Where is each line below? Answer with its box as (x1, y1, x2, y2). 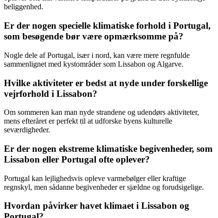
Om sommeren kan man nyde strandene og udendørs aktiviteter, (4, 108, 199, 117)
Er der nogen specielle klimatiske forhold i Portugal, (4, 20, 211, 31)
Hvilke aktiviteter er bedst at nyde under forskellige (4, 77, 208, 88)
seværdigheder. (4, 126, 50, 134)
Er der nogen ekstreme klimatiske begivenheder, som (4, 143, 213, 154)
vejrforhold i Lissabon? (4, 88, 97, 99)
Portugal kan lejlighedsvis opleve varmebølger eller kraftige (4, 174, 186, 182)
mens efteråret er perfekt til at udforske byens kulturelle (4, 117, 172, 126)
